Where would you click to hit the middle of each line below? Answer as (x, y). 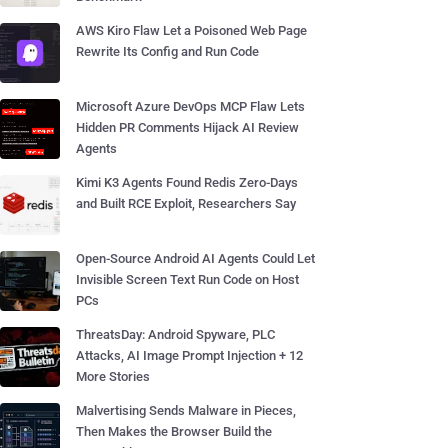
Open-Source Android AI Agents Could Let (195, 258)
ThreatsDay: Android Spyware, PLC (175, 334)
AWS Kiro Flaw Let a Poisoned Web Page (191, 30)
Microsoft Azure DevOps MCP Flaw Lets (190, 106)
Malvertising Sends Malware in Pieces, (186, 410)
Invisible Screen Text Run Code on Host (187, 279)
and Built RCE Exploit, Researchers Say (186, 203)
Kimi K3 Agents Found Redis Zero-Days (187, 182)
